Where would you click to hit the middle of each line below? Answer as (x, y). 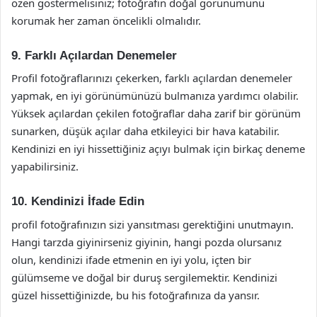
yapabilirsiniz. (45, 166)
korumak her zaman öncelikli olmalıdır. (106, 20)
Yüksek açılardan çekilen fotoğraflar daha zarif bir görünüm (156, 113)
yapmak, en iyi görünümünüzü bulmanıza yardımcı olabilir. (155, 96)
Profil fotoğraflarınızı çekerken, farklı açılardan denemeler (152, 78)
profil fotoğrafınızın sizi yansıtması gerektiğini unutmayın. (152, 224)
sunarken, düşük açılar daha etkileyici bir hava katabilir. (145, 131)
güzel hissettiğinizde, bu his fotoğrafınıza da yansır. (136, 295)
